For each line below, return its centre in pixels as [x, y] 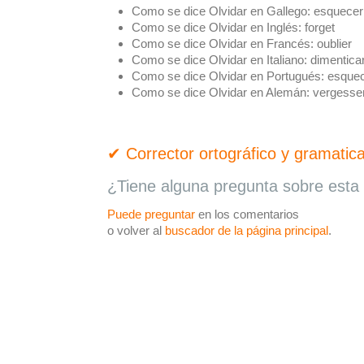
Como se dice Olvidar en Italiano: [219, 60]
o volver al [136, 230]
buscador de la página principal [247, 230]
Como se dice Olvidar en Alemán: [221, 92]
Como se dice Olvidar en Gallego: [221, 11]
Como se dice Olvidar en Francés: [223, 43]
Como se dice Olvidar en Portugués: [228, 76]
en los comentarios [247, 214]
